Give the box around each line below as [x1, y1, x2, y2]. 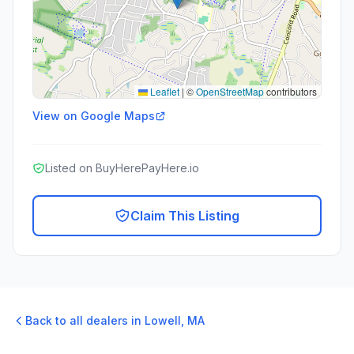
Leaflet [148, 85, 179, 98]
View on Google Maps [32, 109, 155, 122]
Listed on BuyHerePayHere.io [45, 161, 199, 175]
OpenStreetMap [196, 85, 264, 98]
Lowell [145, 314, 181, 327]
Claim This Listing [130, 208, 239, 224]
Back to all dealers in [25, 314, 145, 327]
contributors [264, 85, 317, 98]
